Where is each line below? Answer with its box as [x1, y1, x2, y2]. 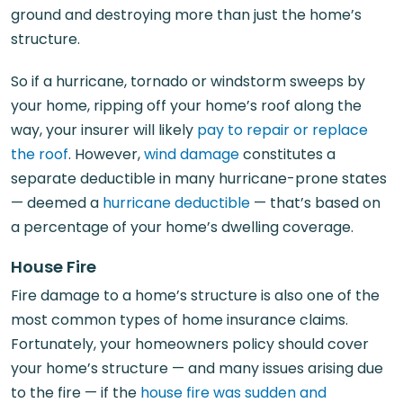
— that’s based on [250, 193, 381, 213]
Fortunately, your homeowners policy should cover [11, 334, 369, 354]
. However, [68, 144, 144, 165]
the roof [11, 144, 68, 165]
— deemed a [11, 193, 103, 213]
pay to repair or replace [197, 120, 368, 140]
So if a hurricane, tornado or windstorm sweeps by [11, 71, 365, 92]
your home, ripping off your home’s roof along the [11, 95, 362, 116]
